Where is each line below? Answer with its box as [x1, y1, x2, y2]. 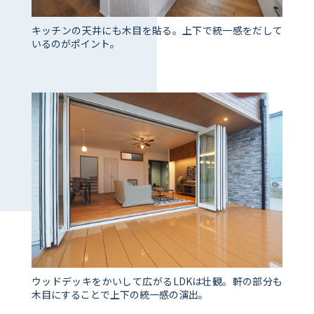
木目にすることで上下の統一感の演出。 [31, 287, 208, 302]
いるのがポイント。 [31, 36, 120, 51]
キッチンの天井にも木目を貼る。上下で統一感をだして [31, 23, 283, 38]
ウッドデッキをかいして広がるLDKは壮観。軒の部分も [31, 274, 283, 289]
